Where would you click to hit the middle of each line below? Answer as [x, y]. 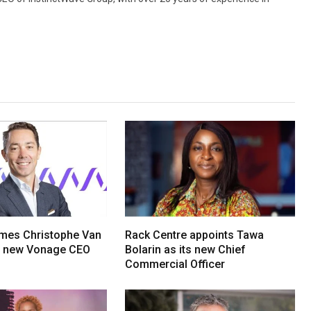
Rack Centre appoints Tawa [195, 235]
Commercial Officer [175, 264]
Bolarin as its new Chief [186, 249]
